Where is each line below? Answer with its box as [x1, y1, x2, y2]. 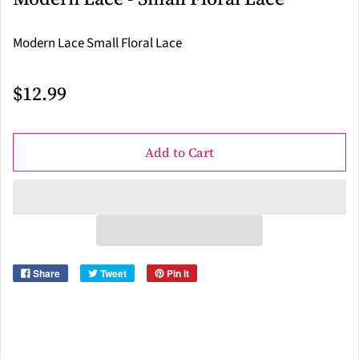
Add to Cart [145, 143, 214, 162]
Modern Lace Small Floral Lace [13, 34, 182, 54]
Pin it [167, 266, 189, 281]
